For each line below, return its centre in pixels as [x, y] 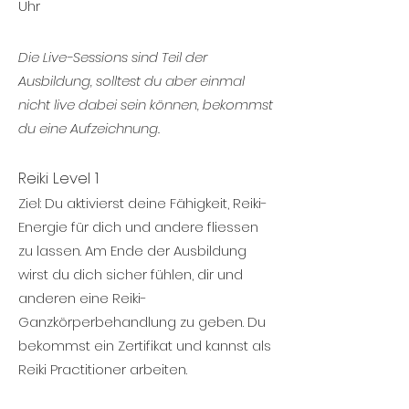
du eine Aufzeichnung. [89, 128]
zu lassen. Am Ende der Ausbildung [132, 251]
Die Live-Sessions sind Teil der [113, 57]
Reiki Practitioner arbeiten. [105, 369]
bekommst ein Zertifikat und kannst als [145, 346]
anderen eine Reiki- [83, 298]
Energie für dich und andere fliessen [138, 227]
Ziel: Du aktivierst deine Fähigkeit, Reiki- [143, 203]
